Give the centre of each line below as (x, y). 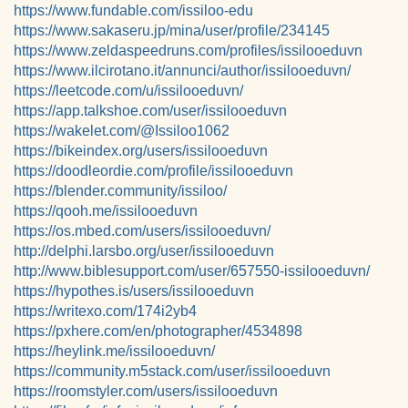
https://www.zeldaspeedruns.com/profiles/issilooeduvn (188, 51)
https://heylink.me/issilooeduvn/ (114, 351)
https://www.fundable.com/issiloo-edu (133, 10)
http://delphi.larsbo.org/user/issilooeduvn (144, 251)
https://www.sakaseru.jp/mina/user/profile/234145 (172, 31)
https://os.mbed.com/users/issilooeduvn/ (142, 231)
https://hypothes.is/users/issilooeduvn (134, 291)
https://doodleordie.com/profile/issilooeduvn (153, 171)
